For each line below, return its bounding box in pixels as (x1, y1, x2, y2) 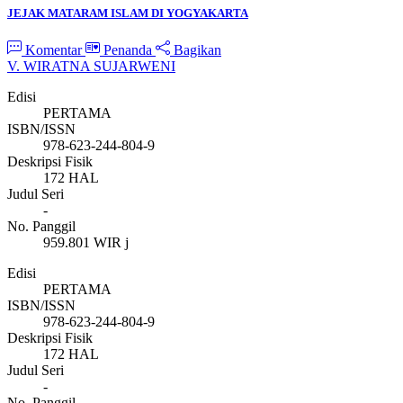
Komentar (22, 41, 85, 58)
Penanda (103, 41, 152, 58)
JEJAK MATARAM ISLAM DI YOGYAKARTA (7, 5, 248, 20)
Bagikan (170, 41, 221, 58)
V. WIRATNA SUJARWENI (7, 58, 175, 74)
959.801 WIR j (43, 234, 129, 250)
